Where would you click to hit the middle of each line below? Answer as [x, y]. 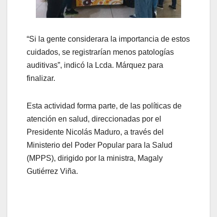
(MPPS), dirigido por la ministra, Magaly [95, 158]
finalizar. [41, 78]
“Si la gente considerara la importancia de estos [108, 39]
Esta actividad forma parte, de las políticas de [104, 106]
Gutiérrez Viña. [52, 171]
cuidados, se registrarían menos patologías [100, 52]
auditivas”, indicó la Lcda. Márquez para [95, 65]
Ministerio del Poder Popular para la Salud [100, 145]
